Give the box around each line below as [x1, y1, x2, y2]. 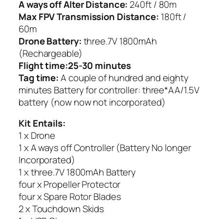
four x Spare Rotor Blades [19, 190, 121, 203]
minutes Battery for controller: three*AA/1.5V [19, 83, 199, 96]
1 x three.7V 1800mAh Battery [19, 166, 136, 179]
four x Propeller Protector [19, 178, 121, 191]
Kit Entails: [19, 117, 66, 130]
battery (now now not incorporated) [19, 95, 166, 109]
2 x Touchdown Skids [19, 202, 105, 216]
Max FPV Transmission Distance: [19, 10, 161, 23]
